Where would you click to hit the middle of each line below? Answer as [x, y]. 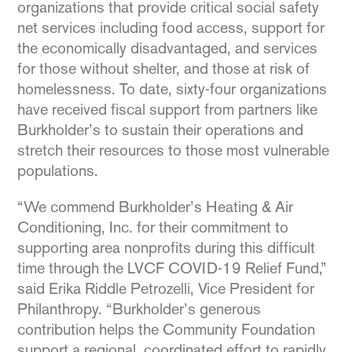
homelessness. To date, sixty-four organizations [172, 89]
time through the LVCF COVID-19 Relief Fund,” [172, 268]
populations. [58, 170]
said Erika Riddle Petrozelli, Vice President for [166, 288]
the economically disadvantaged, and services [168, 48]
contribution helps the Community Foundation [167, 329]
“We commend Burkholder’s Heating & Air [156, 207]
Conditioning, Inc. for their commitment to [153, 227]
